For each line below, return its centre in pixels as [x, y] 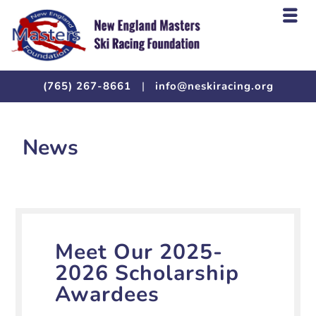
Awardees [108, 294]
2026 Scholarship [147, 273]
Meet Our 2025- [139, 252]
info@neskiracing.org [214, 86]
